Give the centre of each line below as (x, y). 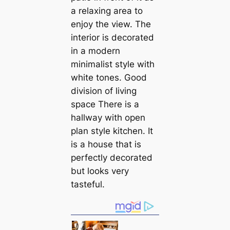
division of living (103, 91)
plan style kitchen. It (112, 131)
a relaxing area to (107, 11)
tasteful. (88, 184)
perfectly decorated (111, 157)
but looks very (100, 171)
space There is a (105, 104)
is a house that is (106, 144)
